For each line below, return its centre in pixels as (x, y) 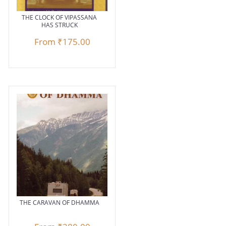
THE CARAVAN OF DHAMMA (59, 203)
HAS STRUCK (59, 25)
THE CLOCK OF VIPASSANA (60, 18)
